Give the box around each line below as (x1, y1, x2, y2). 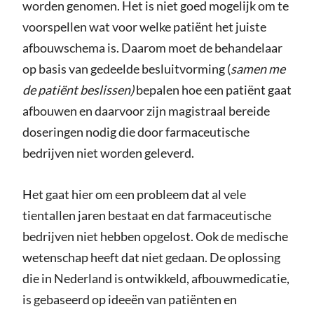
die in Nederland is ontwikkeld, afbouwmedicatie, (22, 271, 289, 287)
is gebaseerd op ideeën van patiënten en (22, 292, 237, 308)
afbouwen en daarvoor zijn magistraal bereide (22, 103, 270, 119)
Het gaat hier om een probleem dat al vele (22, 186, 246, 203)
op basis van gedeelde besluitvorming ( (22, 61, 231, 77)
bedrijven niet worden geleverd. (22, 145, 194, 161)
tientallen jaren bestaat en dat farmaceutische (22, 207, 271, 224)
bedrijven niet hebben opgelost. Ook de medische (22, 228, 288, 245)
